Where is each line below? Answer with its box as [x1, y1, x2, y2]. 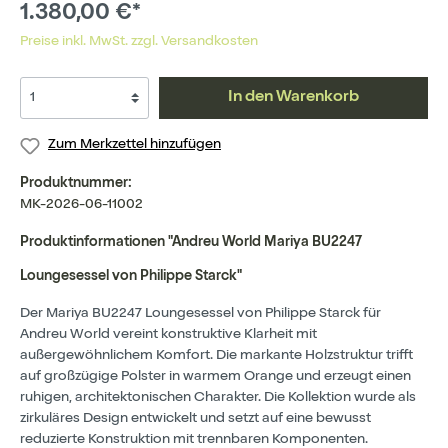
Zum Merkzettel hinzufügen [48, 138, 221, 152]
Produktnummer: [20, 176, 132, 191]
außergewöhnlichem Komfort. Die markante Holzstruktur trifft [20, 348, 413, 363]
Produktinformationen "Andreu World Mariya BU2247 [20, 235, 362, 250]
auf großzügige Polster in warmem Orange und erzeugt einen [20, 369, 411, 384]
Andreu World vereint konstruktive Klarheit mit [20, 327, 317, 342]
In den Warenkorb [228, 90, 360, 106]
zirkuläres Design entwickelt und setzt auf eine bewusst [20, 411, 371, 426]
